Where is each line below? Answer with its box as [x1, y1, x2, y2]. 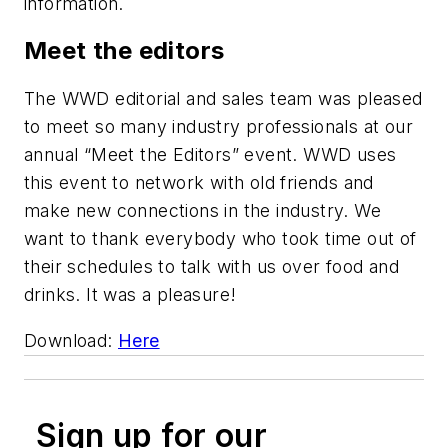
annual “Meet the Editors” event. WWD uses [24, 144, 397, 166]
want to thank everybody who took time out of [24, 228, 417, 250]
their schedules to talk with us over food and [24, 256, 399, 278]
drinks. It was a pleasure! [24, 284, 237, 306]
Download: [24, 329, 118, 351]
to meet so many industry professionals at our [24, 116, 413, 138]
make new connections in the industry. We [24, 200, 381, 222]
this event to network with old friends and [24, 172, 374, 194]
